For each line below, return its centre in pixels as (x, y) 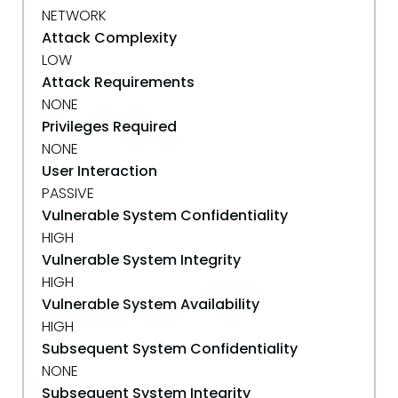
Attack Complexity (109, 38)
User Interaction (99, 171)
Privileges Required (109, 127)
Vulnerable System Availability (151, 304)
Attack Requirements (118, 82)
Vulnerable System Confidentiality (165, 215)
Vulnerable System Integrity (141, 260)
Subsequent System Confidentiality (170, 349)
